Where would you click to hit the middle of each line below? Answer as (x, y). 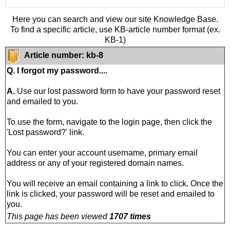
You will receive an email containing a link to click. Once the (115, 183)
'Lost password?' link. (45, 132)
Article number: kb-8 (64, 55)
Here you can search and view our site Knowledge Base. (115, 19)
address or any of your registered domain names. (95, 163)
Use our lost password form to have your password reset (118, 91)
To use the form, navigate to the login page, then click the (109, 122)
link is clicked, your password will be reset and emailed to (111, 194)
